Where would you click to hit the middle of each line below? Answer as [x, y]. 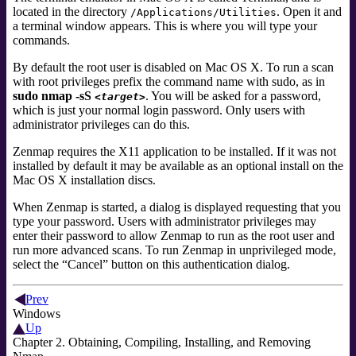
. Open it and [309, 12]
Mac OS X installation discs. [84, 180]
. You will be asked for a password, [233, 96]
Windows [37, 314]
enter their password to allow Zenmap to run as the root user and [174, 236]
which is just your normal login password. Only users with [159, 110]
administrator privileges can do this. [101, 125]
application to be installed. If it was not [238, 152]
